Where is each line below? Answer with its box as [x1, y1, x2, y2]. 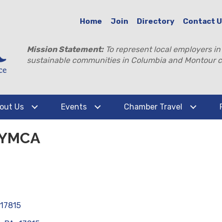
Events [61, 102, 87, 111]
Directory [137, 16, 175, 26]
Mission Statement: [27, 45, 104, 54]
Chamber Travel [124, 102, 182, 111]
